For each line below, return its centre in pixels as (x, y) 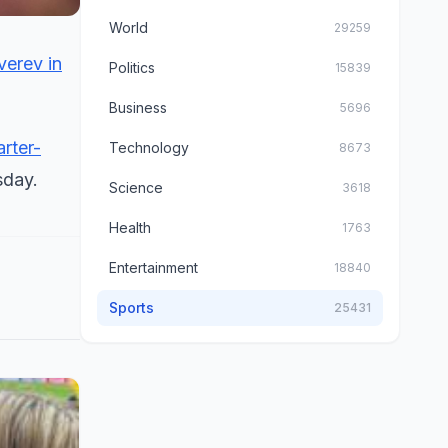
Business (138, 107)
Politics (132, 67)
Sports (131, 307)
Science (136, 187)
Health (130, 227)
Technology (149, 147)
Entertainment (153, 267)
